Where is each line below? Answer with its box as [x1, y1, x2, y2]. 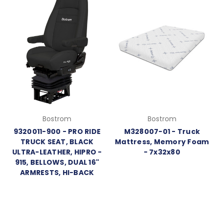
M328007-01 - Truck [124, 126, 200, 136]
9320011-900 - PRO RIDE [13, 126, 101, 136]
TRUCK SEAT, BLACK [21, 136, 94, 147]
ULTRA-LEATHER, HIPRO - [12, 147, 102, 157]
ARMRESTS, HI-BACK [20, 167, 94, 177]
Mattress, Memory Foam [115, 136, 209, 147]
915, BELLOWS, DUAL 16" [15, 157, 99, 167]
